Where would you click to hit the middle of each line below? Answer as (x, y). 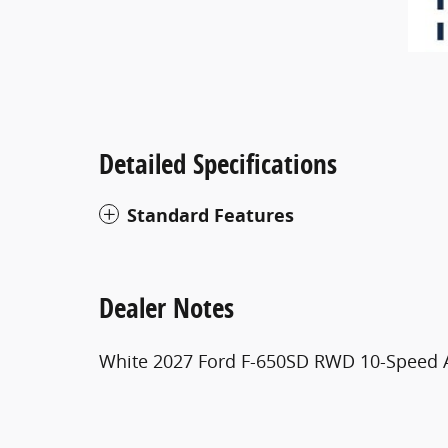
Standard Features (210, 215)
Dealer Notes (166, 307)
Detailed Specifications (218, 163)
